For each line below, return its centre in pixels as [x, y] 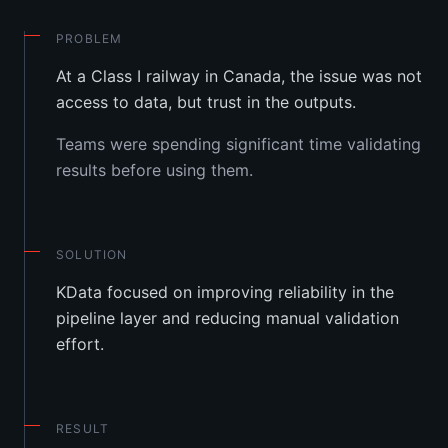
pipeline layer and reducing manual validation [227, 317]
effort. [80, 343]
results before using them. [154, 169]
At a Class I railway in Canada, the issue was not [239, 75]
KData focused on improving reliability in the [225, 291]
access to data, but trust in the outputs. [206, 101]
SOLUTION [92, 254]
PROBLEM [89, 38]
